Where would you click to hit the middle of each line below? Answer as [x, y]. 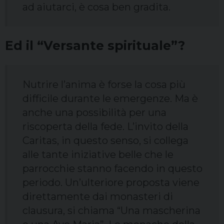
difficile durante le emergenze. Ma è [110, 99]
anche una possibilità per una [94, 113]
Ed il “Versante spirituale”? [95, 46]
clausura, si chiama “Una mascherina [111, 211]
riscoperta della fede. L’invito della [105, 127]
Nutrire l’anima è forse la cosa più [104, 85]
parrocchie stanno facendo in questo [112, 169]
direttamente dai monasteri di [98, 197]
